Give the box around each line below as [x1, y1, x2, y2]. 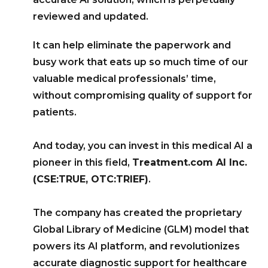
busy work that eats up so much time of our [33, 56, 248, 68]
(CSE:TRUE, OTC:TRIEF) [33, 173, 148, 185]
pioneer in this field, [33, 156, 132, 168]
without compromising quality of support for [33, 89, 252, 101]
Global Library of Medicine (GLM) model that [33, 223, 249, 235]
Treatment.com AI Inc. [132, 156, 247, 168]
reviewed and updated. [33, 10, 148, 22]
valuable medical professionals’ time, [33, 72, 216, 84]
